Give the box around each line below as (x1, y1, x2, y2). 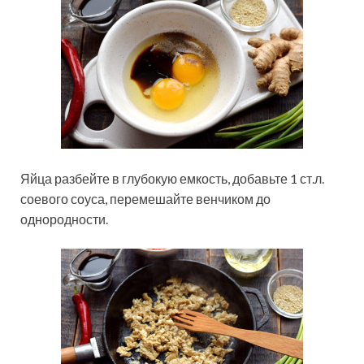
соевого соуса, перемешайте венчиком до (20, 191, 271, 207)
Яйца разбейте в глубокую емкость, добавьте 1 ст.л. (20, 171, 324, 187)
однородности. (20, 211, 108, 227)
